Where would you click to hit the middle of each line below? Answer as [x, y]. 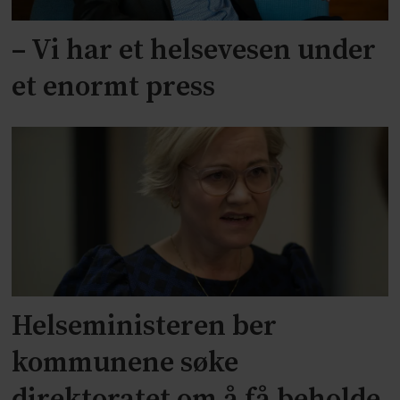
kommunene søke [125, 363]
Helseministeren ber [145, 326]
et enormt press [114, 88]
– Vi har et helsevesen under [194, 51]
